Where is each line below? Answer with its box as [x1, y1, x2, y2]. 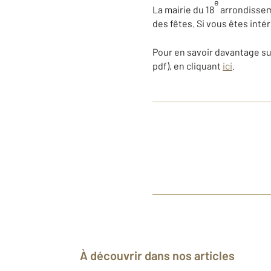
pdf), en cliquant [152, 60, 223, 72]
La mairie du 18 [152, 4, 214, 16]
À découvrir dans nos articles [88, 248, 235, 263]
